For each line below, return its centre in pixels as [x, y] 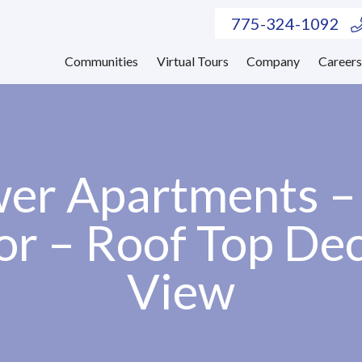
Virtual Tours [192, 61]
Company [274, 61]
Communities [101, 61]
